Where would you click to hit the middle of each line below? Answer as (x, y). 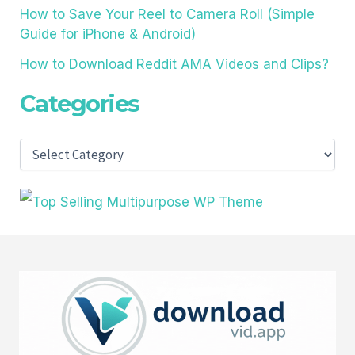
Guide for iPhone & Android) (107, 34)
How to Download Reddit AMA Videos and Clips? (174, 64)
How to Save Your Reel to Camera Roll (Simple (167, 15)
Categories (79, 104)
